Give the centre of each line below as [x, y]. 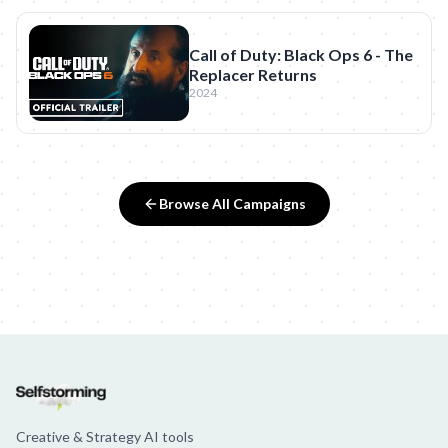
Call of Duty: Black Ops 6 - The [301, 54]
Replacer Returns [253, 74]
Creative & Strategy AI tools [105, 437]
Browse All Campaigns [232, 203]
